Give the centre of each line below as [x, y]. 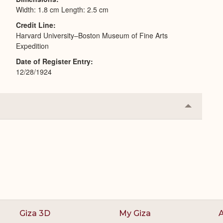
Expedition [32, 46]
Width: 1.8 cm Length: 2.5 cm [62, 9]
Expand [201, 125]
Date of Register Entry [53, 61]
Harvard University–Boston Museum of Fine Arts [92, 35]
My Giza [135, 213]
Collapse [204, 109]
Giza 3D [35, 213]
